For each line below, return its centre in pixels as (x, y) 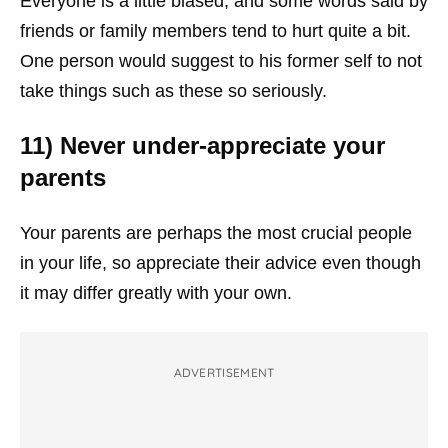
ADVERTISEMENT (224, 372)
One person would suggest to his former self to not (221, 61)
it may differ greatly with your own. (156, 293)
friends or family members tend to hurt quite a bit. (215, 31)
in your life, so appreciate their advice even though (220, 263)
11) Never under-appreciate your (202, 145)
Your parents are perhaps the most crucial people (216, 233)
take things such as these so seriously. (173, 91)
